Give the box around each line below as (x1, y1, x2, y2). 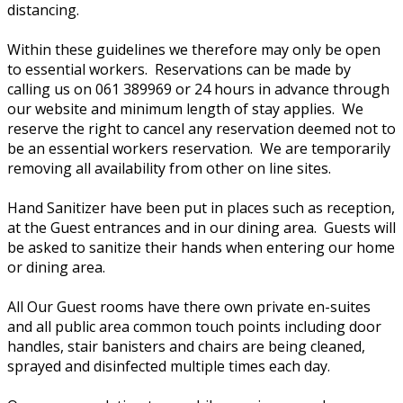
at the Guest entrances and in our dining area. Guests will (7, 218, 396, 238)
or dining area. (7, 257, 105, 278)
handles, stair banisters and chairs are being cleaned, (7, 336, 365, 357)
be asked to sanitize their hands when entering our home (7, 237, 395, 258)
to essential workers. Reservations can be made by (7, 59, 351, 80)
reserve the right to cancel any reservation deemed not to (7, 119, 396, 139)
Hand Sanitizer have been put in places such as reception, (7, 198, 395, 219)
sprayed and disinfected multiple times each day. (7, 356, 334, 377)
